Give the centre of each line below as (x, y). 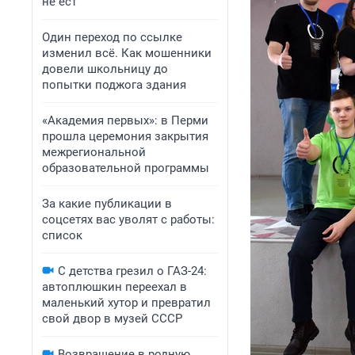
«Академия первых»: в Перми (125, 120)
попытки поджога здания (114, 85)
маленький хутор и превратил (126, 303)
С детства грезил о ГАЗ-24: (132, 271)
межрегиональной (94, 152)
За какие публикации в (107, 204)
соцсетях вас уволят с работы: (128, 219)
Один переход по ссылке (112, 37)
